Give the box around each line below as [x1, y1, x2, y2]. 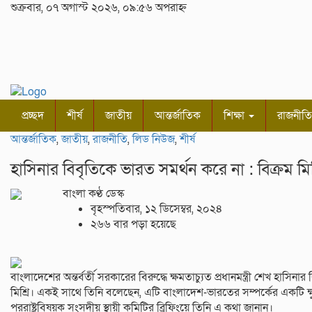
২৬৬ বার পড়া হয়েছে [90, 217, 176, 233]
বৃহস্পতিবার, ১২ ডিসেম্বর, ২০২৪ [90, 201, 223, 217]
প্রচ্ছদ [22, 108, 44, 124]
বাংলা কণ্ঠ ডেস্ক [62, 186, 124, 202]
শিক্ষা [224, 108, 247, 124]
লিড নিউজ [132, 132, 175, 148]
